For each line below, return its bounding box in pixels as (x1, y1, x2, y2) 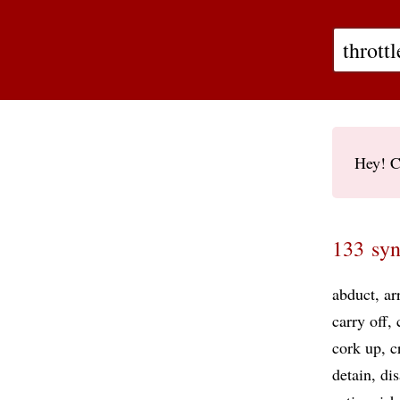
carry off (332, 310, 387, 331)
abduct (332, 283, 375, 304)
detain (332, 363, 371, 385)
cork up (332, 337, 381, 358)
